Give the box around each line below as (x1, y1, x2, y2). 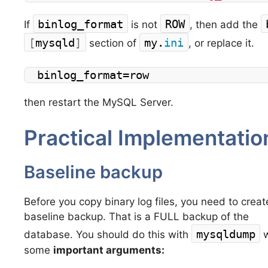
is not (128, 19, 160, 31)
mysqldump (196, 228, 255, 241)
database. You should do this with (24, 229, 191, 241)
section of (86, 37, 139, 50)
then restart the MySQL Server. (24, 96, 173, 108)
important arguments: (53, 244, 165, 257)
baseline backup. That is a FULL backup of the (24, 211, 249, 223)
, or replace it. (188, 37, 254, 50)
